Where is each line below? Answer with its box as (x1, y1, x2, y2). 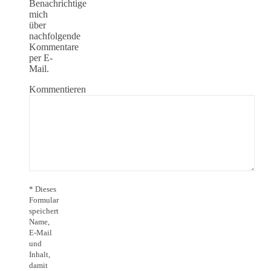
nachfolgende (29, 30, 80, 41)
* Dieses (29, 184, 56, 194)
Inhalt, (29, 249, 50, 259)
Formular (29, 195, 59, 204)
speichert (29, 206, 59, 215)
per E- (29, 52, 53, 63)
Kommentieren (29, 83, 86, 94)
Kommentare (29, 41, 79, 52)
